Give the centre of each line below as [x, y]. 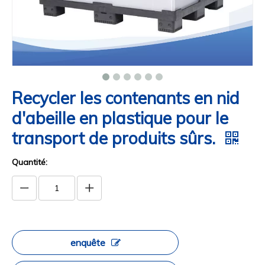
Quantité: [30, 162]
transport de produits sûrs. [116, 138]
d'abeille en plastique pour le [120, 118]
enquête [88, 243]
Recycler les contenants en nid [126, 98]
